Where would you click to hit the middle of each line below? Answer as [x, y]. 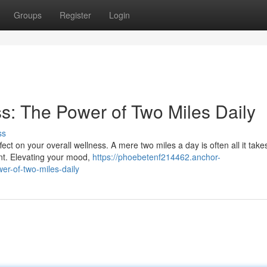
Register [75, 15]
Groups [28, 15]
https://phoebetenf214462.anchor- [156, 157]
